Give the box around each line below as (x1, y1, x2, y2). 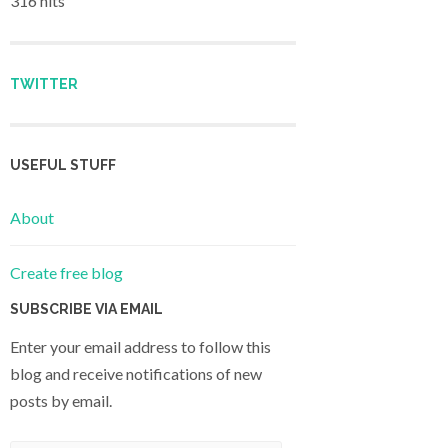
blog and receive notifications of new (10, 364, 262, 384)
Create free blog (10, 263, 123, 283)
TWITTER (10, 75, 78, 92)
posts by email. (10, 391, 112, 411)
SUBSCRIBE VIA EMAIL (10, 301, 163, 318)
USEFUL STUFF (10, 156, 116, 173)
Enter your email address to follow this (10, 337, 271, 357)
